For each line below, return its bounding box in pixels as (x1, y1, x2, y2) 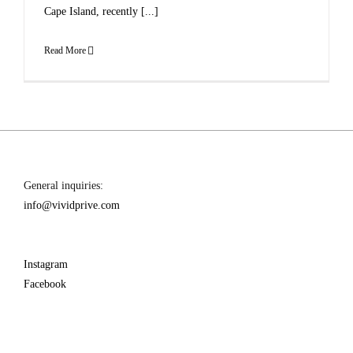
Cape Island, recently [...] (44, 6, 158, 17)
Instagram (24, 258, 68, 270)
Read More (44, 45, 86, 56)
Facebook (24, 278, 66, 290)
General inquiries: (24, 180, 103, 191)
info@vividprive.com (24, 199, 120, 211)
